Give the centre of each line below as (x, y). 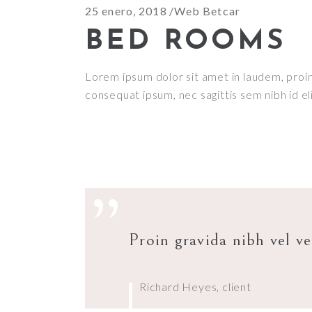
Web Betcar (207, 11)
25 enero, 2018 (126, 11)
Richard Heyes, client (195, 287)
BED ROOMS (186, 42)
